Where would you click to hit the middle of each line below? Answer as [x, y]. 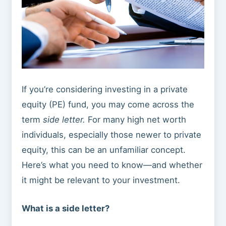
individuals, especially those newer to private [111, 134]
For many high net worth [135, 119]
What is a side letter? [65, 209]
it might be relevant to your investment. [101, 180]
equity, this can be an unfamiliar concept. [103, 150]
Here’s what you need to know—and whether [112, 165]
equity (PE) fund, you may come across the [108, 104]
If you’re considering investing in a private [104, 89]
